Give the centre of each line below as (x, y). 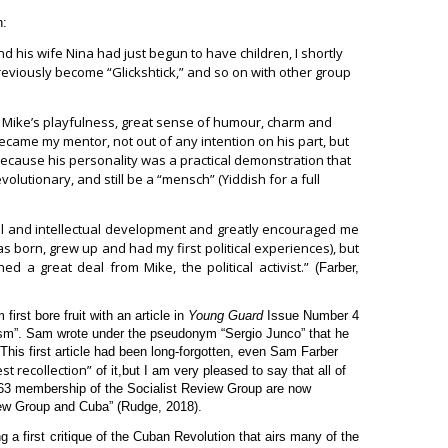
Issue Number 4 (311, 315)
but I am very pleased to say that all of (234, 370)
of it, (107, 370)
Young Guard (225, 315)
